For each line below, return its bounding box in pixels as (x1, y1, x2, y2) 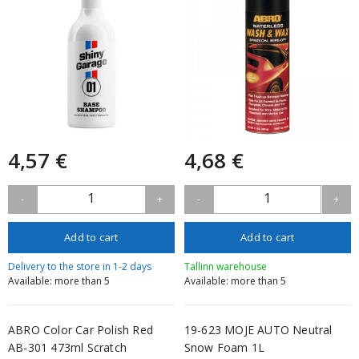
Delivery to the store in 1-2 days (8, 260, 151, 274)
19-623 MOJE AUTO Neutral (184, 322, 333, 338)
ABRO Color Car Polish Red (8, 322, 153, 338)
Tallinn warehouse (184, 260, 267, 274)
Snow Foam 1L (184, 340, 265, 356)
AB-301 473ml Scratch (8, 340, 127, 356)
